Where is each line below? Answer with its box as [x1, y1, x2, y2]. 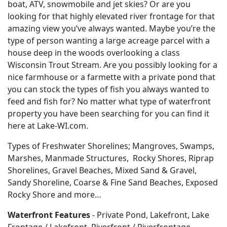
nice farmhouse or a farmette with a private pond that [8, 71, 215, 83]
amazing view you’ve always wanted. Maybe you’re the [8, 23, 215, 34]
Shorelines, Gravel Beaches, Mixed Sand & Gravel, [8, 165, 197, 176]
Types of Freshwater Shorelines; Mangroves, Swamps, [8, 140, 214, 152]
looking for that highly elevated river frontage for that [8, 11, 215, 22]
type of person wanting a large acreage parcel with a [8, 35, 210, 46]
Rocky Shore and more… [8, 189, 101, 200]
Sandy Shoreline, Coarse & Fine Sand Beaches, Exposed [8, 177, 218, 188]
